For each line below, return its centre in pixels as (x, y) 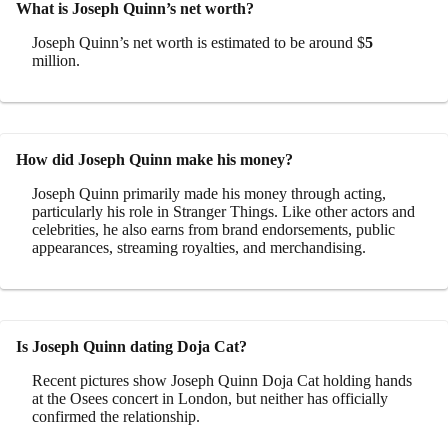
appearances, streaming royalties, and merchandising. (199, 247)
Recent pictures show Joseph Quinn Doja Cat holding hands (222, 380)
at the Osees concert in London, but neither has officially (210, 398)
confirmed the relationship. (116, 416)
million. (56, 60)
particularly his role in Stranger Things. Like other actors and (223, 211)
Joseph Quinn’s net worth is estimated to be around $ (198, 42)
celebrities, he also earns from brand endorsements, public (213, 229)
